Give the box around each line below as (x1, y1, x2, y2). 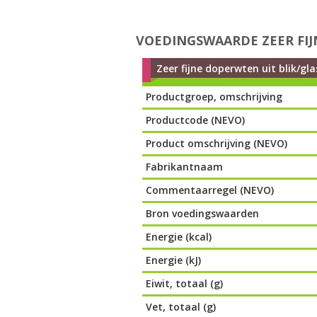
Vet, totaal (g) (146, 300, 217, 313)
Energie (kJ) (146, 253, 202, 267)
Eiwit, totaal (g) (146, 277, 224, 290)
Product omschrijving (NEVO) (146, 137, 288, 150)
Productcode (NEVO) (146, 113, 246, 127)
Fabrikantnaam (146, 160, 224, 173)
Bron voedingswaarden (146, 207, 260, 220)
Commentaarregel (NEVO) (146, 183, 275, 197)
